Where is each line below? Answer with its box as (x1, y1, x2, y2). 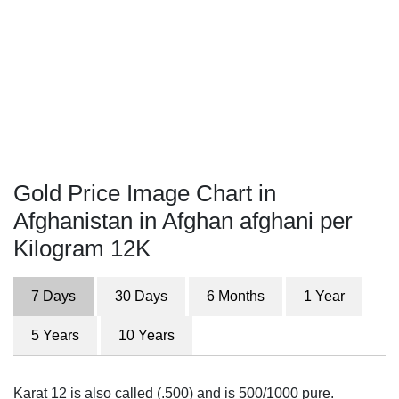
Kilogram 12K (13, 235, 151, 262)
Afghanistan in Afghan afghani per (13, 208, 353, 234)
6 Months (207, 289, 265, 304)
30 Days (115, 289, 167, 304)
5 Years (31, 328, 79, 343)
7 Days (31, 289, 76, 304)
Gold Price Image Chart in (13, 180, 276, 207)
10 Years (118, 328, 175, 343)
